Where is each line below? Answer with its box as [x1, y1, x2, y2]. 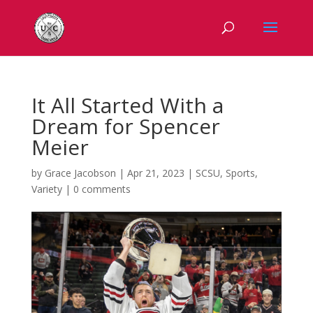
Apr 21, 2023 [126, 166, 184, 180]
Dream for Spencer [31, 112, 220, 140]
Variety [31, 182, 62, 196]
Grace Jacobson [44, 166, 116, 180]
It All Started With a [31, 91, 224, 119]
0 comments [73, 182, 131, 196]
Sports [225, 166, 255, 180]
